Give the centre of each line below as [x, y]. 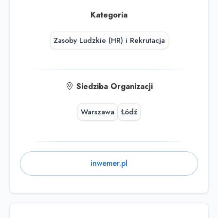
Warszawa [98, 112]
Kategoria [109, 15]
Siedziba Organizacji [114, 87]
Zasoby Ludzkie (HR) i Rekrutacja [109, 41]
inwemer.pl [109, 163]
